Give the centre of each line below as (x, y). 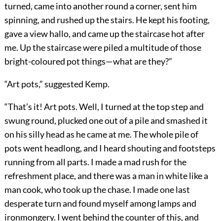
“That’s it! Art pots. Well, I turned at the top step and (104, 107)
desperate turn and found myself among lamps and (100, 203)
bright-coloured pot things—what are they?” (88, 61)
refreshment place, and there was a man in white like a (106, 176)
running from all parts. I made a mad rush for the (95, 162)
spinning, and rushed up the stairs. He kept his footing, (107, 20)
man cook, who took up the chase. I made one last (97, 190)
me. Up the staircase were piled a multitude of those (103, 48)
